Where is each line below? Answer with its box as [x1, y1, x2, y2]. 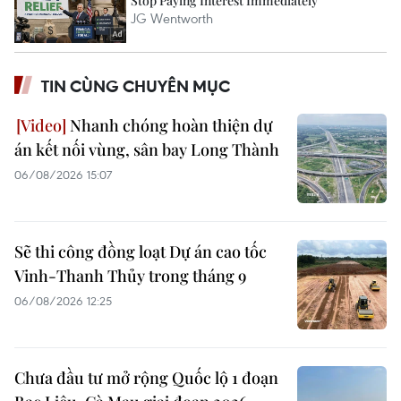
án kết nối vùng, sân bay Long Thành [14, 139, 279, 161]
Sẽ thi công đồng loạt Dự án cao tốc [14, 241, 267, 263]
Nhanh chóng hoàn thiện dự [66, 115, 273, 137]
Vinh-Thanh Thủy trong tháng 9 [14, 265, 246, 287]
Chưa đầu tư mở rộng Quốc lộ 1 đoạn [14, 367, 278, 389]
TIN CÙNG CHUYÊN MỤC [41, 75, 230, 98]
